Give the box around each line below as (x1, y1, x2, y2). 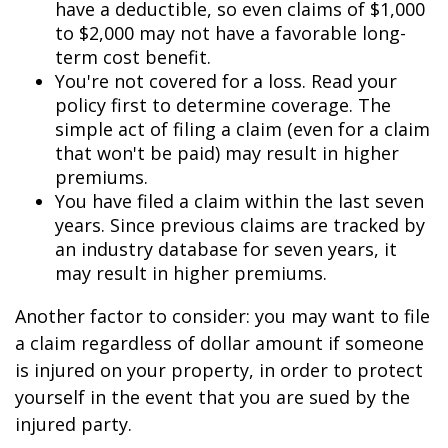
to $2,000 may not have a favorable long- (55, 21, 406, 45)
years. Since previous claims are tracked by (55, 213, 425, 237)
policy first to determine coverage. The (55, 93, 391, 117)
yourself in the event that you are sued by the (15, 385, 410, 409)
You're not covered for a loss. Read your (55, 69, 397, 93)
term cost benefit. (55, 45, 211, 69)
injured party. (15, 412, 132, 436)
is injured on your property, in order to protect (15, 358, 423, 382)
